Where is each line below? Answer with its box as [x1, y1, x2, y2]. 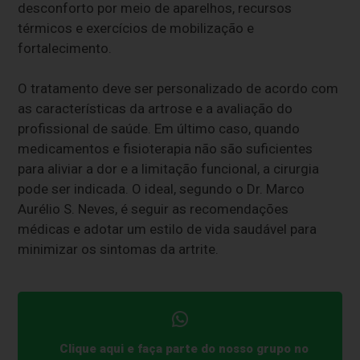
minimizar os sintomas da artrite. [18, 240, 219, 257]
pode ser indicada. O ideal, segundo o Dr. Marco [18, 180, 305, 197]
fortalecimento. [18, 39, 112, 56]
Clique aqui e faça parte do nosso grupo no [59, 342, 309, 357]
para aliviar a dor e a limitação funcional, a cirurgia [18, 160, 320, 177]
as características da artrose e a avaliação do [18, 100, 293, 117]
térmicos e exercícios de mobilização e [18, 19, 255, 36]
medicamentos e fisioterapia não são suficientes [18, 140, 313, 157]
